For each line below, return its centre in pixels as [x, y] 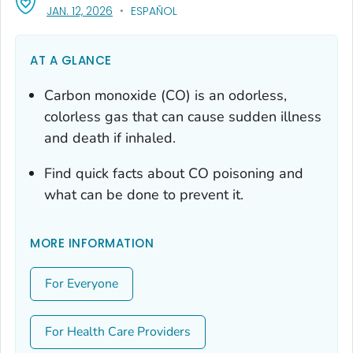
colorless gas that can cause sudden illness [183, 116]
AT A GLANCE [71, 60]
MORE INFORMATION [92, 243]
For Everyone [82, 283]
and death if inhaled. [110, 137]
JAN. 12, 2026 [80, 11]
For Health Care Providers [118, 331]
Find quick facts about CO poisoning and [174, 173]
